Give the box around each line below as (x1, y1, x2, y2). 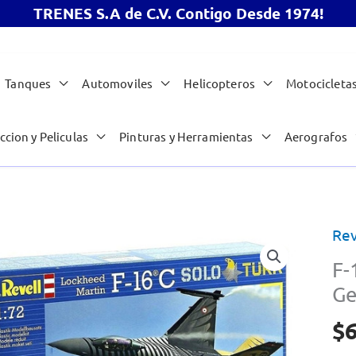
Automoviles (82, 75, 153, 91)
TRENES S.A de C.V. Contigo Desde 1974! (33, 3, 323, 23)
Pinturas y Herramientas (119, 129, 253, 145)
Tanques (5, 75, 52, 91)
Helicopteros (184, 75, 256, 91)
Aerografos (284, 129, 348, 145)
